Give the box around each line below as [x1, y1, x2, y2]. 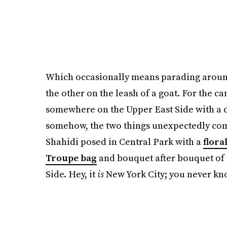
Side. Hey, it [45, 167, 97, 180]
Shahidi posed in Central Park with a [45, 135, 203, 148]
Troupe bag [45, 151, 97, 164]
